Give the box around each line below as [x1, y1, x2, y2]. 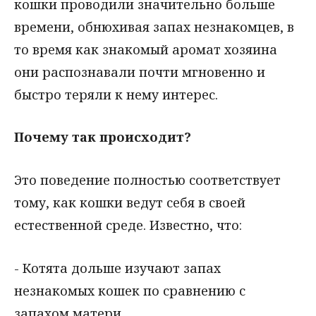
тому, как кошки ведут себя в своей [14, 194, 245, 212]
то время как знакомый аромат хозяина [14, 40, 277, 58]
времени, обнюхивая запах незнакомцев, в [14, 18, 294, 35]
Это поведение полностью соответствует [14, 171, 281, 189]
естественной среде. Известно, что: [14, 217, 242, 234]
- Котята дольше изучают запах [14, 259, 221, 276]
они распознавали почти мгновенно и [14, 63, 265, 80]
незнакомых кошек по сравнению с [14, 281, 245, 299]
